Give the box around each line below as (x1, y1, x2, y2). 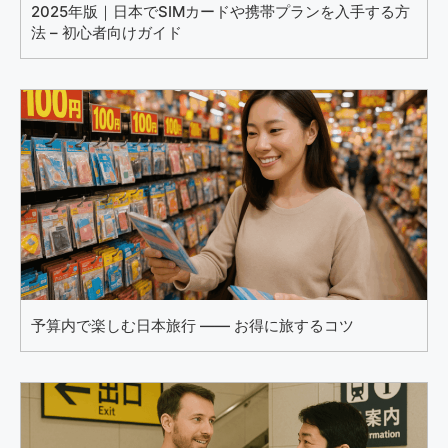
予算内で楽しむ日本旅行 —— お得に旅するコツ (31, 316, 354, 336)
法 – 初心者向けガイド (31, 23, 182, 43)
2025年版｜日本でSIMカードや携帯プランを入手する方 (31, 2, 410, 22)
